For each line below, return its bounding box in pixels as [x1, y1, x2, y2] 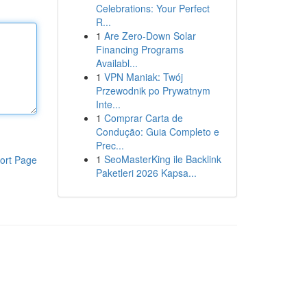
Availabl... [95, 56, 138, 70]
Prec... [95, 138, 124, 152]
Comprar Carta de [103, 111, 183, 125]
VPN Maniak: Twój [103, 70, 183, 84]
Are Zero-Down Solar [103, 29, 196, 42]
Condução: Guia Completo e [95, 125, 219, 138]
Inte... [95, 97, 121, 111]
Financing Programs [95, 42, 184, 56]
